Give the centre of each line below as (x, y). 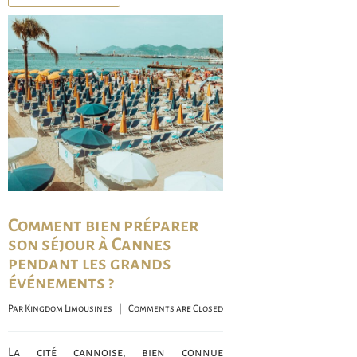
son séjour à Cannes (90, 244)
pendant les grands (90, 263)
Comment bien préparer (103, 225)
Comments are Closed (176, 308)
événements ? (61, 282)
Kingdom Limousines (69, 308)
